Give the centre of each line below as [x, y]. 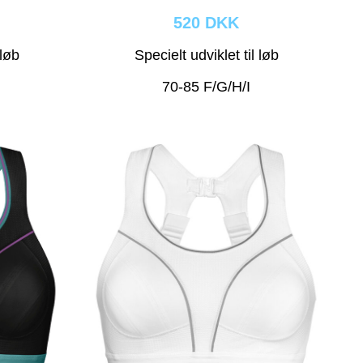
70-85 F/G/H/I [207, 87]
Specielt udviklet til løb [206, 56]
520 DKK [207, 23]
